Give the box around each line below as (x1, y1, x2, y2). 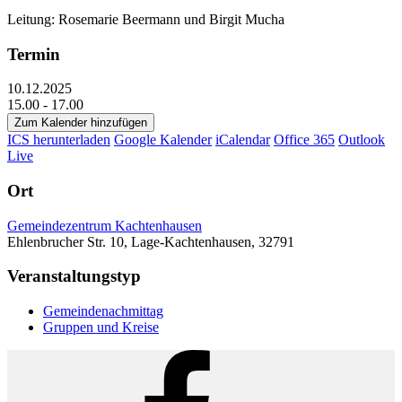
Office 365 (274, 132, 335, 148)
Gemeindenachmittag (43, 303, 163, 319)
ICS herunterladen (7, 132, 110, 148)
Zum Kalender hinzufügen (14, 116, 147, 130)
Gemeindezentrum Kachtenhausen (7, 217, 202, 233)
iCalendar (215, 132, 270, 148)
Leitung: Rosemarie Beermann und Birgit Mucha (7, 11, 284, 27)
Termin (7, 44, 60, 64)
